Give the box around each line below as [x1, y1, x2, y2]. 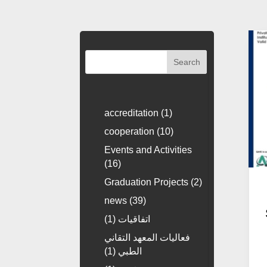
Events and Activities [104, 144, 193, 155]
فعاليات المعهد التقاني [104, 232, 191, 243]
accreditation [104, 107, 159, 118]
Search [173, 57, 201, 67]
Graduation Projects [104, 176, 189, 187]
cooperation [104, 126, 155, 136]
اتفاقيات [118, 213, 151, 224]
